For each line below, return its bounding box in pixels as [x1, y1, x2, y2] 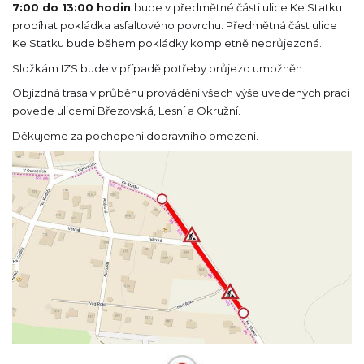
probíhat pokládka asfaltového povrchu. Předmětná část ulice [12, 19, 337, 32]
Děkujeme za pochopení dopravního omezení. [12, 128, 258, 142]
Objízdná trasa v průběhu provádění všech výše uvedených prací [12, 86, 349, 100]
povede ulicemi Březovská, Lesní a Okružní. [12, 104, 240, 118]
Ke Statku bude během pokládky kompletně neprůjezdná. [12, 37, 322, 50]
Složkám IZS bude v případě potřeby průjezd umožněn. [12, 61, 305, 75]
